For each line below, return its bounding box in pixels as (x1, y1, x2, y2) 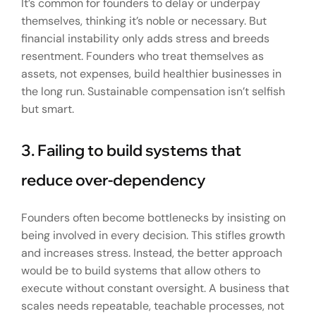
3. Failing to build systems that (21, 139, 241, 160)
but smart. (21, 101, 74, 116)
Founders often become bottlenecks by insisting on (21, 209, 286, 225)
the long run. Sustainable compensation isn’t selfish (21, 83, 285, 99)
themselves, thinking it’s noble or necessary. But (21, 13, 267, 28)
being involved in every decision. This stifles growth (21, 227, 285, 243)
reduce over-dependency (21, 169, 206, 190)
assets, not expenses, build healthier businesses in (21, 66, 281, 81)
